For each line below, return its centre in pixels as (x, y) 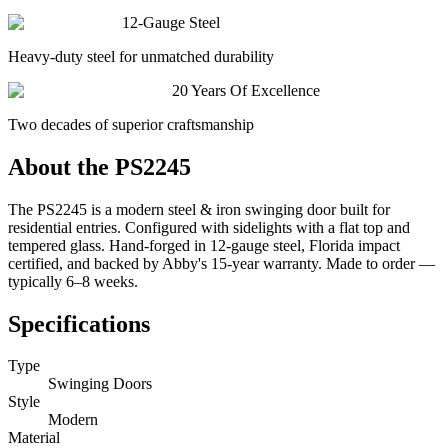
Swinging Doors (100, 384)
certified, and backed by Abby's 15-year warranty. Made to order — (221, 263)
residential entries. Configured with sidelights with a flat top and (209, 227)
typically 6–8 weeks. (73, 281)
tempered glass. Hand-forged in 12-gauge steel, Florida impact (204, 245)
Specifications (79, 323)
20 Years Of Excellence (246, 90)
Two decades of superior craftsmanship (131, 124)
